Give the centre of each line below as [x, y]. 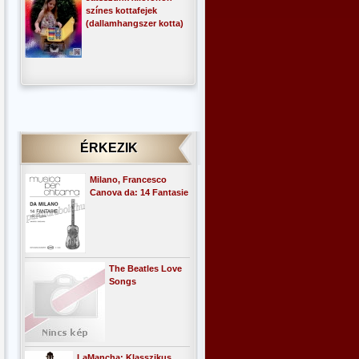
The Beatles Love [145, 268]
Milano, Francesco [128, 179]
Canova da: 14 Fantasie [139, 192]
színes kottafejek [121, 10]
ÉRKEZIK [109, 148]
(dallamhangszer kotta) [135, 23]
